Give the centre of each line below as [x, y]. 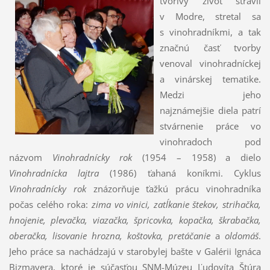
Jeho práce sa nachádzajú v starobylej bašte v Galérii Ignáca [135, 251]
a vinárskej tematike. [210, 79]
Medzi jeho [210, 94]
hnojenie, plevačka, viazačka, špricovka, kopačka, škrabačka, [135, 220]
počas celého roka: [50, 204]
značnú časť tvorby [210, 47]
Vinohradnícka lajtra [54, 173]
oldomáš [242, 235]
